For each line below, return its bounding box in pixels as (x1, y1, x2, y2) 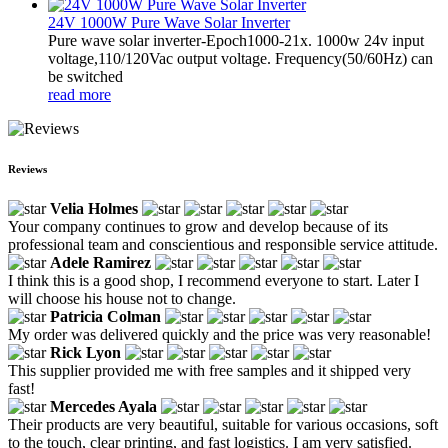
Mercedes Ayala (50, 397, 157, 415)
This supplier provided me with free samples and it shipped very (8, 361, 411, 379)
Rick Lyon (50, 343, 121, 361)
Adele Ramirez (50, 253, 151, 271)
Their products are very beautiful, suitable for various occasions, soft (8, 415, 438, 433)
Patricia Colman (50, 307, 161, 325)
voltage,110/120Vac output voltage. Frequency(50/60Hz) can (48, 49, 433, 67)
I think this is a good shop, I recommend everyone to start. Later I (8, 271, 419, 289)
